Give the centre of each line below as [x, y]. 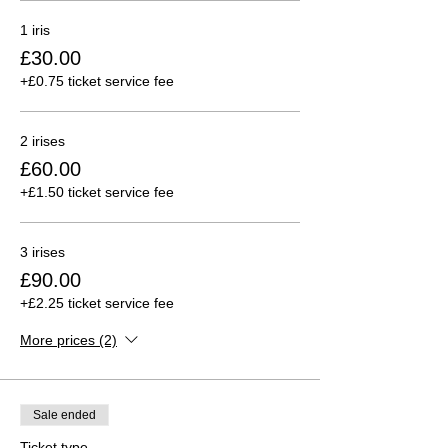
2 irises [42, 140]
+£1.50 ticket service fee [97, 191]
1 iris [35, 29]
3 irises [42, 251]
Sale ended [64, 414]
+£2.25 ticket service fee [97, 302]
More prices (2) [68, 340]
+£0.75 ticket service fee [97, 80]
